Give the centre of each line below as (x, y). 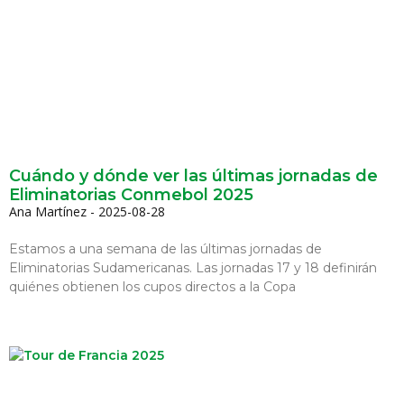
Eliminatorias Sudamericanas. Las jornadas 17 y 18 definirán (193, 267)
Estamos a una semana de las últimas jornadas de (165, 248)
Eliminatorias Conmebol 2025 (131, 194)
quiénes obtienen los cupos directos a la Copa (152, 286)
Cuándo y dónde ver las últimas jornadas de (193, 175)
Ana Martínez (50, 211)
